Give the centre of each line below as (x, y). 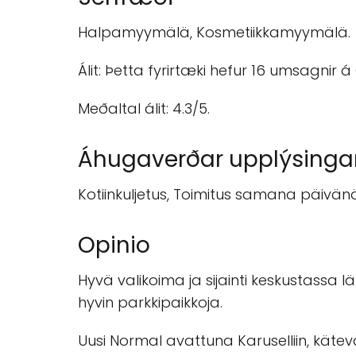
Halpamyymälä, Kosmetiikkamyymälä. (214, 32)
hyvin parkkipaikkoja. (150, 302)
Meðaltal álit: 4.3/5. (144, 108)
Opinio (114, 245)
